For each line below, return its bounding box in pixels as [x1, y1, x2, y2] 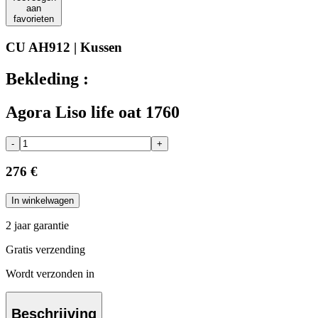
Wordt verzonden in [6, 268, 94, 280]
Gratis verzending [6, 243, 85, 256]
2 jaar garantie [6, 219, 69, 232]
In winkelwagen [11, 195, 74, 207]
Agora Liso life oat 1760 [6, 102, 180, 121]
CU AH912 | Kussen [6, 40, 122, 55]
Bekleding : [6, 69, 89, 88]
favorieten [13, 13, 54, 25]
